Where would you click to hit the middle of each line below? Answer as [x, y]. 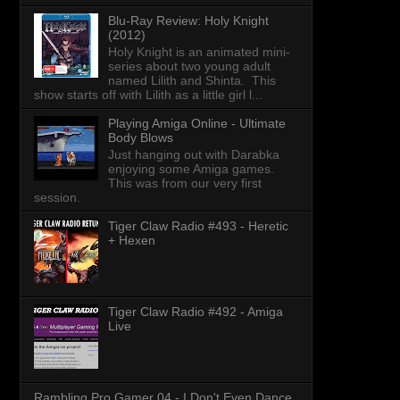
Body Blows [140, 137]
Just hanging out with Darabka [193, 154]
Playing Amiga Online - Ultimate [196, 123]
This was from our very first [184, 183]
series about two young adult [189, 66]
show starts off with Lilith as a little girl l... [148, 94]
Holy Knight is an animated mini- [199, 51]
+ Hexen [131, 240]
